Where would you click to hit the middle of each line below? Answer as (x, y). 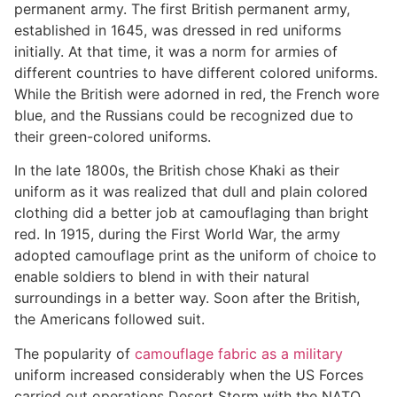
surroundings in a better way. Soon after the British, (187, 298)
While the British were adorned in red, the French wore (197, 93)
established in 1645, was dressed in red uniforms (178, 30)
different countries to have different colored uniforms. (196, 72)
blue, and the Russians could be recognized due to (184, 115)
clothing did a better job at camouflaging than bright (191, 213)
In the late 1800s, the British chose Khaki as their (177, 171)
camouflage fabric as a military (239, 353)
